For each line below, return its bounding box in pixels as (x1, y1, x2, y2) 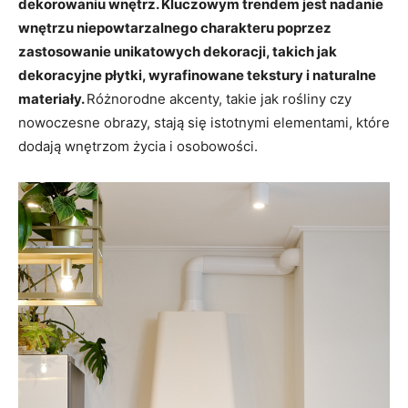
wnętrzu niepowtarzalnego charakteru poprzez (18, 18, 331, 36)
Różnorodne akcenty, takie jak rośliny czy (87, 89, 352, 107)
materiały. (18, 89, 87, 107)
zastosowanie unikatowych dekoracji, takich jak (18, 42, 337, 60)
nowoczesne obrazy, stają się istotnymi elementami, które (18, 113, 390, 131)
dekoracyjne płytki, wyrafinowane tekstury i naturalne (18, 66, 376, 84)
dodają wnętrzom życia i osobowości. (18, 137, 258, 155)
